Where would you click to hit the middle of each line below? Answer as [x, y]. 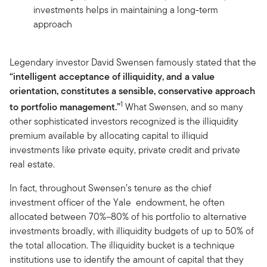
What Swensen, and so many [183, 107]
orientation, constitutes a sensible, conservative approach [132, 91]
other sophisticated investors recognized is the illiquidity [124, 121]
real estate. [32, 164]
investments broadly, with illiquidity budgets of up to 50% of [132, 231]
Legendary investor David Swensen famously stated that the [133, 62]
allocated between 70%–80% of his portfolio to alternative [128, 216]
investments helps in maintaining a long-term [126, 10]
